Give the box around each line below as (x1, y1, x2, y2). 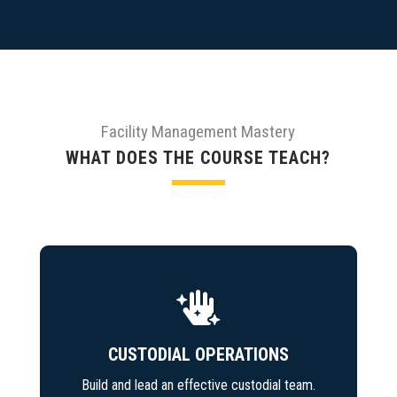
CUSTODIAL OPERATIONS (107, 343, 289, 365)
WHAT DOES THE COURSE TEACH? (66, 146, 331, 168)
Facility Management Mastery (101, 121, 296, 142)
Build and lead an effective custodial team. (81, 376, 315, 393)
